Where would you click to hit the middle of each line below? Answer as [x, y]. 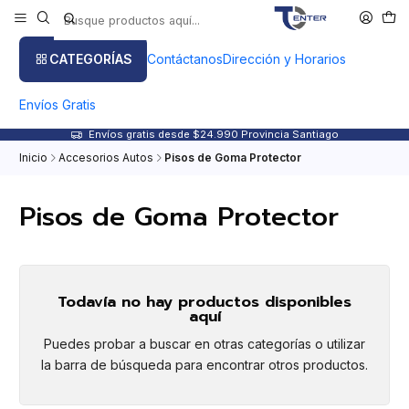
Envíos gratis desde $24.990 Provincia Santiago [214, 134]
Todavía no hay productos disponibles [204, 301]
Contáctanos [184, 59]
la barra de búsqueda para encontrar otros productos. [204, 365]
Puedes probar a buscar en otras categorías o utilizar [204, 344]
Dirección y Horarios [284, 59]
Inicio [33, 158]
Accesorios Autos [106, 158]
